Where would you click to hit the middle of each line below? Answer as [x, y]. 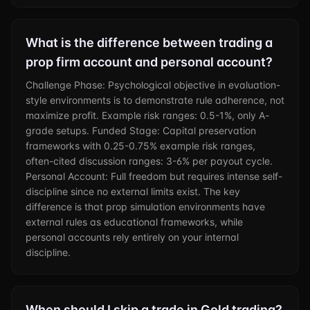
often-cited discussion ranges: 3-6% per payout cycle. [149, 161]
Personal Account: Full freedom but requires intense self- [154, 176]
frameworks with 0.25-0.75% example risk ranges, [140, 146]
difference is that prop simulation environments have [145, 207]
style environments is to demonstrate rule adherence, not [155, 100]
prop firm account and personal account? [149, 62]
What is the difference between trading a [149, 43]
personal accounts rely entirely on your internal [132, 237]
